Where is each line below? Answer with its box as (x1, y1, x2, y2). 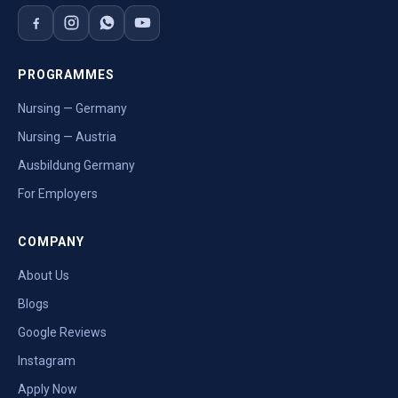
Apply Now (18, 381, 77, 396)
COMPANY (18, 234, 84, 249)
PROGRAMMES (18, 67, 115, 82)
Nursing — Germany (18, 100, 127, 115)
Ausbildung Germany (18, 157, 135, 172)
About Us (18, 267, 69, 283)
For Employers (18, 186, 98, 201)
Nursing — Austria (18, 129, 116, 144)
